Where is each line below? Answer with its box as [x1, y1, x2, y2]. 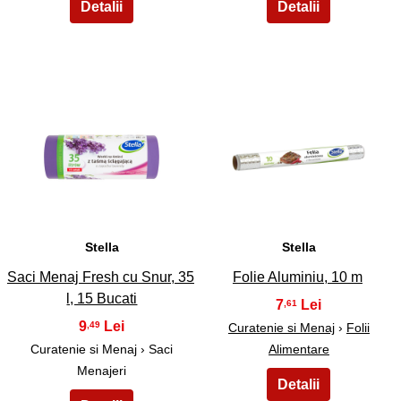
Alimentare [268, 341, 329, 356]
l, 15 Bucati [66, 290, 138, 306]
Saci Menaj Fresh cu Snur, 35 [6, 269, 194, 285]
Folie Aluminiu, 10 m [232, 269, 363, 285]
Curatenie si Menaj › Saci [30, 341, 174, 356]
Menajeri [77, 363, 127, 378]
